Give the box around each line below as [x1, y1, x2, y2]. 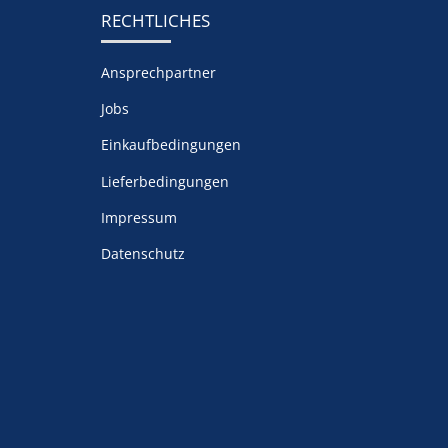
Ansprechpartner [100, 63, 216, 83]
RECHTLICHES [100, 9, 210, 33]
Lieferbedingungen [100, 171, 229, 191]
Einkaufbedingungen [100, 135, 241, 155]
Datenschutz [100, 244, 185, 264]
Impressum [100, 207, 177, 227]
